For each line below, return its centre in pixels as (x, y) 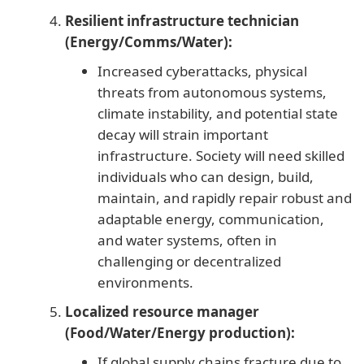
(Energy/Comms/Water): (149, 42)
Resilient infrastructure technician (182, 21)
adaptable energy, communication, (211, 219)
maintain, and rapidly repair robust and (225, 198)
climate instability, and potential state (218, 114)
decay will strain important (183, 135)
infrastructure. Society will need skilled (221, 156)
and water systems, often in (187, 240)
